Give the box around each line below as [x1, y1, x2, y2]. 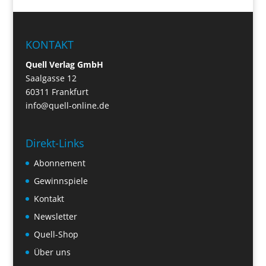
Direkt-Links [25, 136, 84, 151]
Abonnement [33, 157, 85, 169]
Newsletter [33, 211, 77, 223]
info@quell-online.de [25, 99, 109, 111]
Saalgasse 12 [25, 72, 77, 84]
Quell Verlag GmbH [25, 58, 103, 70]
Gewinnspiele [33, 175, 88, 187]
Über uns [33, 246, 71, 258]
